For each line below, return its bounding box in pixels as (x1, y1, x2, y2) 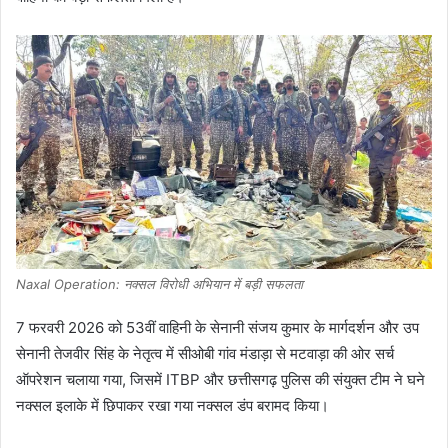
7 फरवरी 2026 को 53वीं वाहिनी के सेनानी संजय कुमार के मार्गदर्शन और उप (16, 317, 419, 337)
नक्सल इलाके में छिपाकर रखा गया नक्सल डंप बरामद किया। (16, 395, 329, 415)
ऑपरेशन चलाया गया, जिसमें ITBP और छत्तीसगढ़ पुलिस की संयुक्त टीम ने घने (16, 369, 425, 389)
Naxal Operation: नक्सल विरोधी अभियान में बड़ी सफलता (16, 275, 303, 292)
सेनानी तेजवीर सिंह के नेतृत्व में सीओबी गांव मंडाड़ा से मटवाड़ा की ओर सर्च (16, 343, 394, 363)
